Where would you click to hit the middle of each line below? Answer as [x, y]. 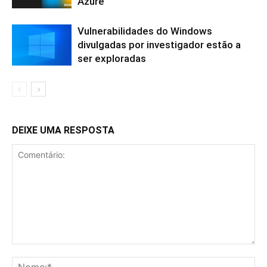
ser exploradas [112, 58]
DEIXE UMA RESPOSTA [63, 130]
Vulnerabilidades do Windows [145, 31]
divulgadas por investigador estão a [159, 44]
